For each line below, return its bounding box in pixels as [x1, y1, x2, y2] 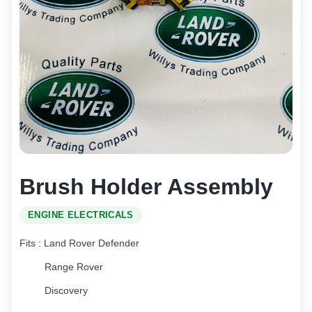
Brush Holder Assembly [19, 173, 273, 199]
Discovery [19, 284, 91, 296]
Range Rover [19, 260, 106, 272]
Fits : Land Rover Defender [19, 237, 142, 249]
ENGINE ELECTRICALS [28, 210, 134, 220]
